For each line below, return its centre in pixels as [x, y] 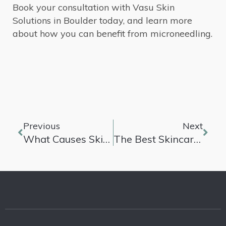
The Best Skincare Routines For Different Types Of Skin [197, 139]
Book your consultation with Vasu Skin [94, 7]
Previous [42, 126]
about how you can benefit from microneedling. [112, 34]
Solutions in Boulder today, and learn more [102, 20]
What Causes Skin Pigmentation [106, 139]
